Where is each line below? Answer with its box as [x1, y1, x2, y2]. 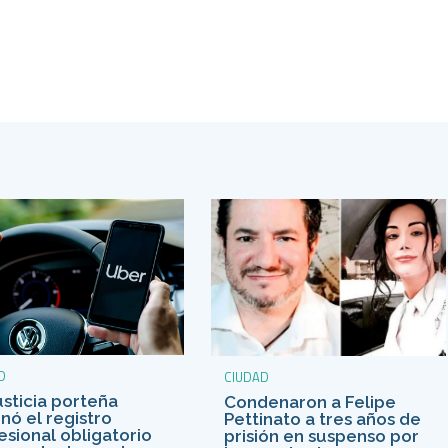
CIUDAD [223, 366, 269, 387]
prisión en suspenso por [223, 425, 419, 446]
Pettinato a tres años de [223, 408, 421, 429]
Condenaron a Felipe [223, 391, 396, 412]
